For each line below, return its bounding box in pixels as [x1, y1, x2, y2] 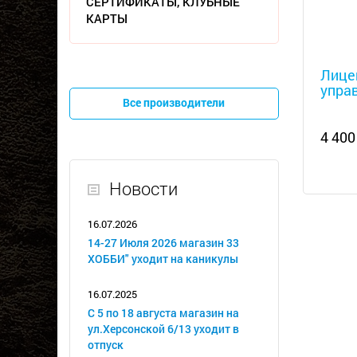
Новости [109, 177, 178, 200]
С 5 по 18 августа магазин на [88, 305, 239, 320]
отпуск [88, 337, 124, 352]
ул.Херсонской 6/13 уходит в [88, 321, 239, 336]
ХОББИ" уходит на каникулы [88, 251, 238, 266]
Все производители [123, 95, 226, 110]
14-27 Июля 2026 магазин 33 [88, 235, 239, 250]
